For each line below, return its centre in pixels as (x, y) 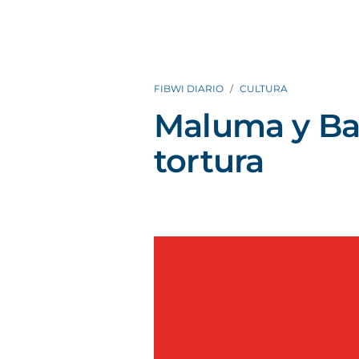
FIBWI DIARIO (189, 89)
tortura (209, 161)
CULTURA (264, 89)
